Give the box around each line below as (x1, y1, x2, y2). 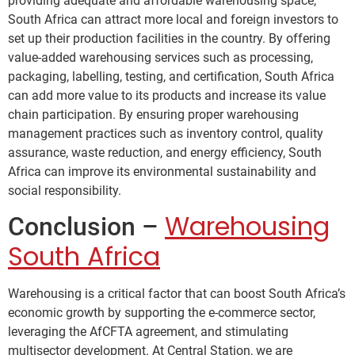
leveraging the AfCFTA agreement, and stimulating (8, 324, 288, 340)
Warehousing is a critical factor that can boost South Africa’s (8, 286, 345, 302)
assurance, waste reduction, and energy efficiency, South (8, 145, 322, 161)
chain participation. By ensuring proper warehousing (8, 107, 299, 123)
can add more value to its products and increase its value (8, 88, 326, 104)
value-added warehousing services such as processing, (8, 50, 313, 66)
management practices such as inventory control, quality (8, 126, 323, 142)
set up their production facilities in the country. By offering (8, 31, 330, 47)
